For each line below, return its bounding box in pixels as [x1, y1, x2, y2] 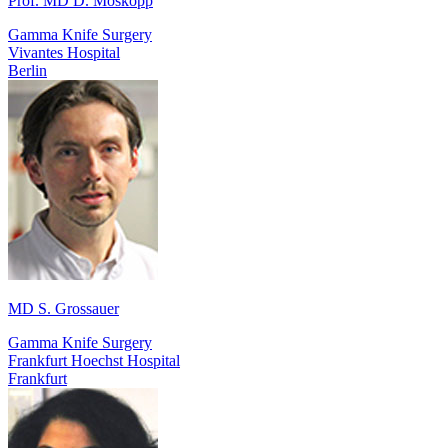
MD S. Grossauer [8, 299, 119, 317]
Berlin [8, 61, 47, 79]
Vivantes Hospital [8, 43, 120, 61]
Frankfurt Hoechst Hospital [8, 351, 180, 369]
